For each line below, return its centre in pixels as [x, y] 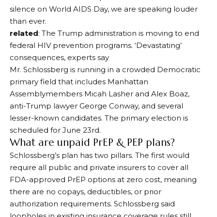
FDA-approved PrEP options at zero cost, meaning [103, 179]
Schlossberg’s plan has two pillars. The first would [100, 155]
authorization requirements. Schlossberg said [92, 204]
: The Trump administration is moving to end [119, 33]
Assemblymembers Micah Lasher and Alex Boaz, [100, 94]
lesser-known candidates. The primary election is [99, 118]
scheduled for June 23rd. [55, 130]
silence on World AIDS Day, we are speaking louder [104, 9]
